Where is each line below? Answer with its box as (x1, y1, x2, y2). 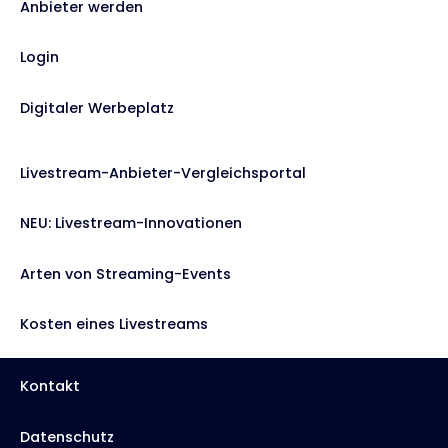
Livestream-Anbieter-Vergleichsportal (20, 162, 306, 183)
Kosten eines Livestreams (20, 314, 208, 335)
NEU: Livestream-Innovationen (20, 213, 242, 234)
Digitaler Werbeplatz (20, 97, 174, 118)
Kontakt (20, 376, 80, 397)
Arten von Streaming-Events (20, 263, 231, 284)
